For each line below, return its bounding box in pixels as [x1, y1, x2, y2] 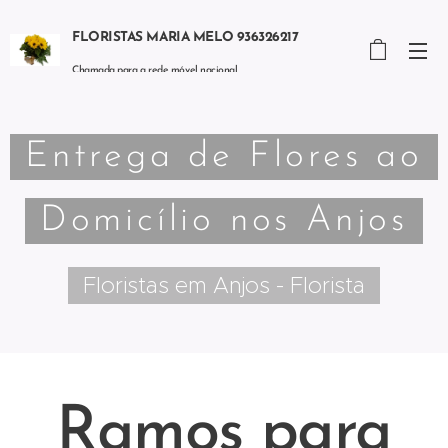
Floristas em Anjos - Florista [83, 272, 365, 299]
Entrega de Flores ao [25, 139, 423, 175]
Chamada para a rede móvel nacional [72, 65, 238, 76]
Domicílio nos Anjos [39, 203, 409, 239]
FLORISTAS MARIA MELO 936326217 [72, 31, 299, 44]
